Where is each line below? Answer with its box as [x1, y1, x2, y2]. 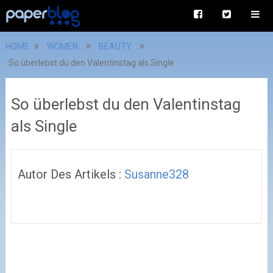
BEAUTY [98, 41, 132, 51]
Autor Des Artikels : [17, 167, 124, 182]
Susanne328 [124, 167, 189, 182]
